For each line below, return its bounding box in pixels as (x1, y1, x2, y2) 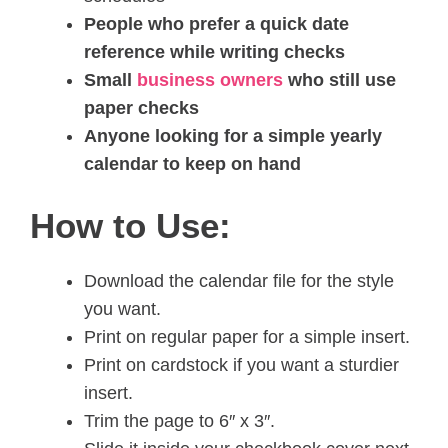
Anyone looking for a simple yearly (84, 126, 382, 147)
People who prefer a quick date (84, 14, 349, 35)
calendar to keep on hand (84, 154, 301, 175)
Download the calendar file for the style (84, 271, 394, 292)
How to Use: (30, 206, 231, 246)
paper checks (84, 98, 199, 119)
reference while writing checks (84, 42, 345, 63)
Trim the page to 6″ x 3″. (84, 411, 275, 432)
